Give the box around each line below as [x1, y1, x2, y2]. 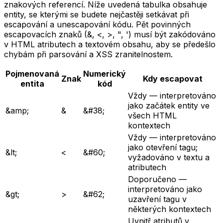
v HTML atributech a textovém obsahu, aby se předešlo [4, 39, 216, 50]
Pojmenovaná [5, 69, 59, 79]
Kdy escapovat [143, 74, 203, 84]
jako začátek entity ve [128, 101, 210, 111]
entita [20, 79, 44, 89]
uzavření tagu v [128, 194, 187, 205]
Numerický [83, 69, 126, 79]
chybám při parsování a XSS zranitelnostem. [4, 49, 173, 60]
